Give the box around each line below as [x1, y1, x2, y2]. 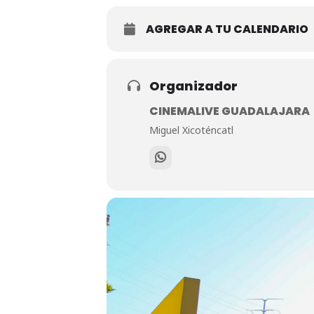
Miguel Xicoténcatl [149, 123, 233, 137]
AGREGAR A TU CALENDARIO [146, 21, 308, 37]
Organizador [149, 77, 238, 95]
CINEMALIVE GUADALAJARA [149, 103, 310, 119]
